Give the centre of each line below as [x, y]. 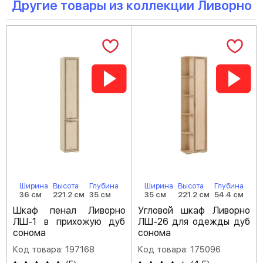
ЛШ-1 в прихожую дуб [69, 222]
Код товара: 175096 [179, 249]
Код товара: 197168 [54, 249]
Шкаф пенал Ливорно [69, 210]
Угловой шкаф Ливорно [194, 210]
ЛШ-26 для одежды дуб [194, 222]
